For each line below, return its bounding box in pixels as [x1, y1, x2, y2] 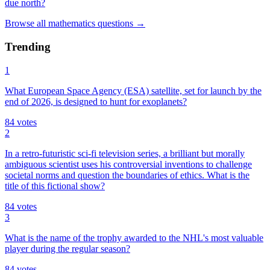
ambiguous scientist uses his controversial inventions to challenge [5, 159, 252, 169]
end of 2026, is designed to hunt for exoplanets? [5, 96, 187, 107]
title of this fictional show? [5, 180, 105, 191]
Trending [5, 40, 51, 53]
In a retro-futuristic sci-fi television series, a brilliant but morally [5, 148, 245, 159]
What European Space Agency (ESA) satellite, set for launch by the [5, 85, 262, 96]
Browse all [5, 18, 48, 29]
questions [98, 18, 133, 29]
